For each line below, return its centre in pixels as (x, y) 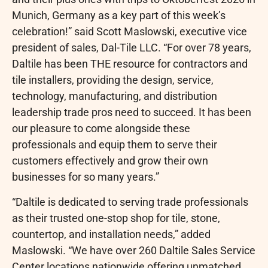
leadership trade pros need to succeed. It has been (132, 112)
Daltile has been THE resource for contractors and (130, 64)
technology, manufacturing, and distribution (115, 96)
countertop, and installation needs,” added (111, 234)
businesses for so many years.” (86, 177)
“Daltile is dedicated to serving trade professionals (130, 202)
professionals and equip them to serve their (115, 145)
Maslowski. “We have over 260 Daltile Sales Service (134, 250)
